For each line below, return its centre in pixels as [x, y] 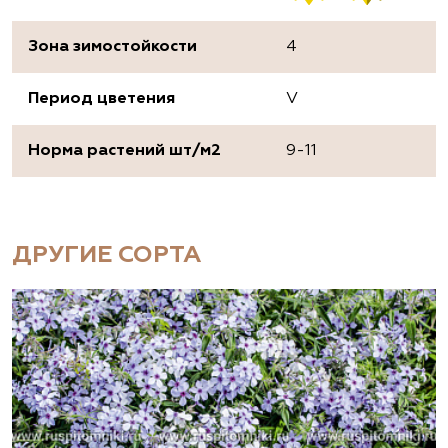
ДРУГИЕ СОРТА [106, 255]
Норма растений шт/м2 [124, 151]
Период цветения [101, 99]
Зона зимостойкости [112, 47]
